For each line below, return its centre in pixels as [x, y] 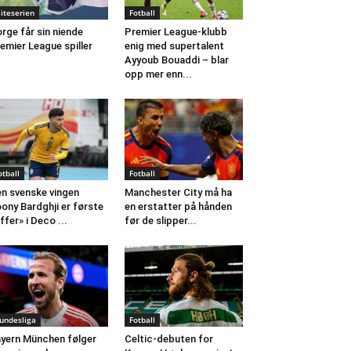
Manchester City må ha [178, 192]
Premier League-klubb [175, 31]
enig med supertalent [174, 45]
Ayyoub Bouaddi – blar [176, 60]
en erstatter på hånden [178, 206]
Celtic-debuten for [168, 339]
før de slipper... [160, 220]
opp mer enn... [158, 74]
